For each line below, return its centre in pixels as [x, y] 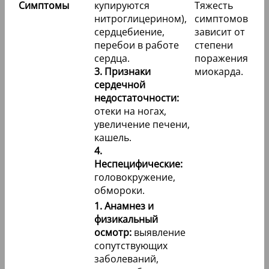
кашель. [113, 138]
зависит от [220, 32]
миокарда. [219, 72]
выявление [159, 233]
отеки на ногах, [130, 111]
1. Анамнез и [124, 206]
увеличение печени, [142, 125]
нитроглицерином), [141, 19]
